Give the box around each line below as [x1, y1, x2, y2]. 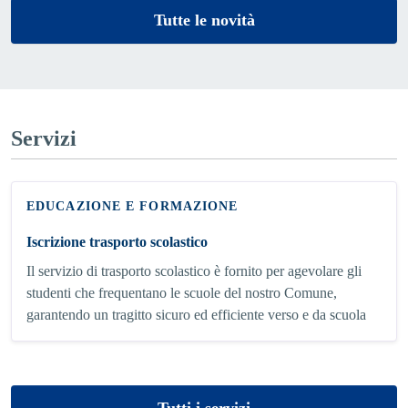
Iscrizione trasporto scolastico [26, 233, 208, 250]
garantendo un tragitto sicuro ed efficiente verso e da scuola [26, 306, 366, 322]
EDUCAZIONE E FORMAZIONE [26, 199, 239, 213]
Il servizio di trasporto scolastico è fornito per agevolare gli [26, 262, 362, 279]
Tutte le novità [153, 10, 255, 29]
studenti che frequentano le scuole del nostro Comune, [26, 284, 337, 301]
